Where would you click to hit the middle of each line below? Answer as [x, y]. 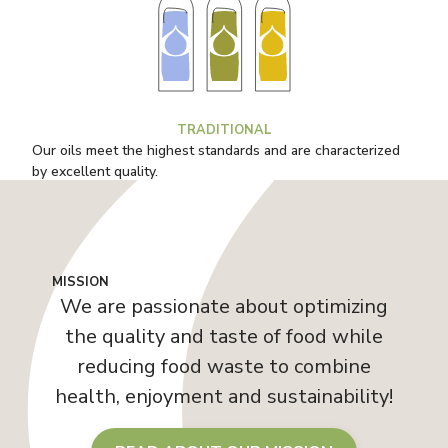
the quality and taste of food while [224, 337]
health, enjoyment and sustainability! [224, 397]
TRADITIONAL [224, 130]
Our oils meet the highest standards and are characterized [216, 151]
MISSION [80, 282]
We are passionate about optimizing [224, 307]
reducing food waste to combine [224, 367]
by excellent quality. [95, 172]
